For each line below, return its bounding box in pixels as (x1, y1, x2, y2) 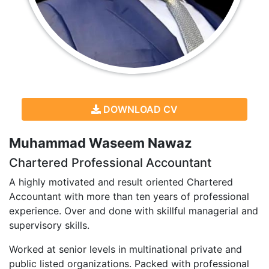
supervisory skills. (9, 219, 89, 231)
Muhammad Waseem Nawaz (9, 134, 192, 151)
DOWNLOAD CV (101, 103, 178, 115)
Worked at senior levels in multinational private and (9, 243, 242, 255)
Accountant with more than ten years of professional (9, 190, 249, 202)
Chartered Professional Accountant (9, 155, 211, 170)
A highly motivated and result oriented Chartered (9, 175, 233, 188)
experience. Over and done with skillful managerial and (9, 204, 258, 217)
